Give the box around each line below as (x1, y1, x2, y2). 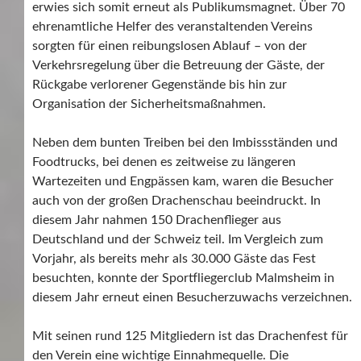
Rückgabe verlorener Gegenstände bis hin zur (32, 77, 287, 91)
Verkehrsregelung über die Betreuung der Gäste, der (32, 58, 325, 72)
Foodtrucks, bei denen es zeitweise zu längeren (32, 155, 296, 168)
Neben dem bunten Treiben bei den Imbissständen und (32, 135, 338, 149)
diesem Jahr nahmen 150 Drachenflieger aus (32, 213, 281, 226)
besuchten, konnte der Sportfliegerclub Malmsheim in (32, 271, 334, 284)
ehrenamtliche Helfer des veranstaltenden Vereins (32, 19, 313, 33)
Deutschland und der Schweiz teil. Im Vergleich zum (32, 232, 323, 246)
